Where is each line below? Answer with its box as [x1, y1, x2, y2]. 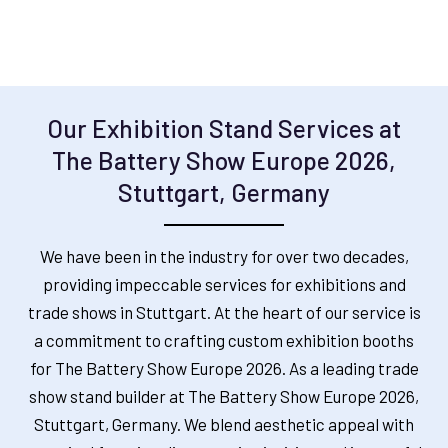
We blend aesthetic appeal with [184, 414, 414, 435]
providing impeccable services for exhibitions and [42, 274, 406, 295]
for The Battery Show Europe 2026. [29, 358, 286, 379]
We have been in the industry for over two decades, [39, 246, 409, 267]
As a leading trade [285, 358, 419, 379]
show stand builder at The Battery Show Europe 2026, [29, 386, 419, 407]
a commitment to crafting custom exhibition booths [34, 330, 414, 351]
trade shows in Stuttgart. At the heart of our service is [27, 302, 421, 323]
